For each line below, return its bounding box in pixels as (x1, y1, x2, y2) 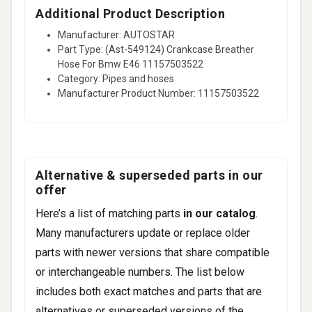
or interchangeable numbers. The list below (36, 265, 244, 279)
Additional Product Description (36, 6, 225, 21)
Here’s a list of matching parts (36, 206, 183, 220)
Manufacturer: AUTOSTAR (58, 29, 175, 40)
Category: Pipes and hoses (58, 72, 174, 84)
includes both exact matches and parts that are (36, 284, 262, 298)
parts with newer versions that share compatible (36, 245, 270, 259)
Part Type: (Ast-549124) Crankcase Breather (58, 43, 254, 55)
